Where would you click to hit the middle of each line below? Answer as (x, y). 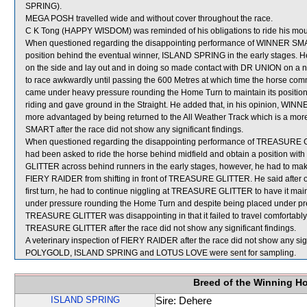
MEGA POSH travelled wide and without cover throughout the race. (149, 19)
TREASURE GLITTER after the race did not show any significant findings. (161, 228)
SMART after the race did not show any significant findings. (134, 130)
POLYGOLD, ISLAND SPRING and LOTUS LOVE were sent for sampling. (161, 253)
